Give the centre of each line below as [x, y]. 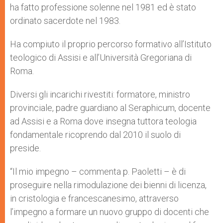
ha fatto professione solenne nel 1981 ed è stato [103, 7]
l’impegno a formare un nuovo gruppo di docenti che [110, 212]
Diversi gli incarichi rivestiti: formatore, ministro [100, 94]
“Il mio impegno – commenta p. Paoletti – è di [98, 171]
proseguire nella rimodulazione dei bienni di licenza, [108, 185]
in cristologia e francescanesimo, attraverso [94, 198]
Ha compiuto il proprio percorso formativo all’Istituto [111, 44]
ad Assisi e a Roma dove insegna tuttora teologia [103, 121]
